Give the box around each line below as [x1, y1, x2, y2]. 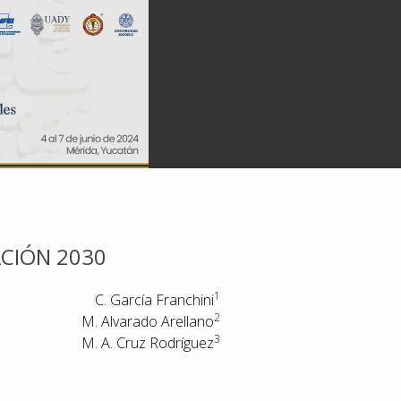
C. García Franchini [95, 290, 214, 310]
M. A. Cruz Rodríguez [81, 333, 214, 353]
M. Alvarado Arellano [81, 311, 214, 331]
